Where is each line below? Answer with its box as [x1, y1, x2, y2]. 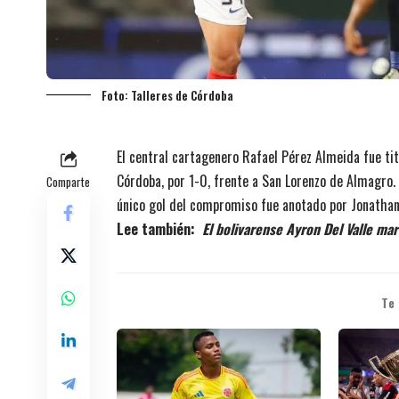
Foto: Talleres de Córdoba [102, 86, 233, 105]
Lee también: [117, 218, 202, 240]
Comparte [46, 173, 90, 191]
